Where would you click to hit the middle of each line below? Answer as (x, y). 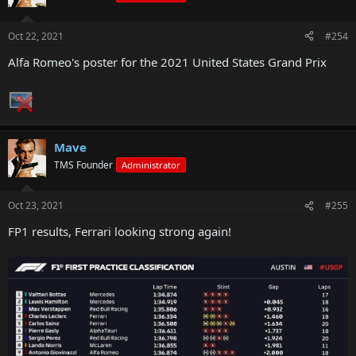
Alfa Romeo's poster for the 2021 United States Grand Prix (167, 62)
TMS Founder (83, 164)
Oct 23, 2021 (36, 206)
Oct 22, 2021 (36, 36)
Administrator (151, 164)
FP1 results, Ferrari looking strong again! (120, 232)
